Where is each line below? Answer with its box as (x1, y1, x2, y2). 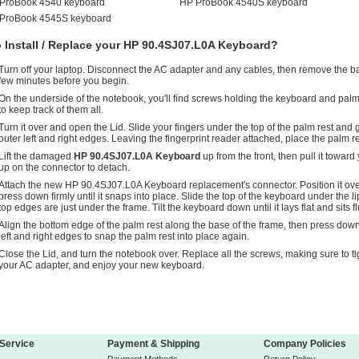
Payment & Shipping (107, 338, 200, 349)
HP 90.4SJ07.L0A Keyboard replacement (65, 179, 244, 191)
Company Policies (264, 338, 346, 349)
